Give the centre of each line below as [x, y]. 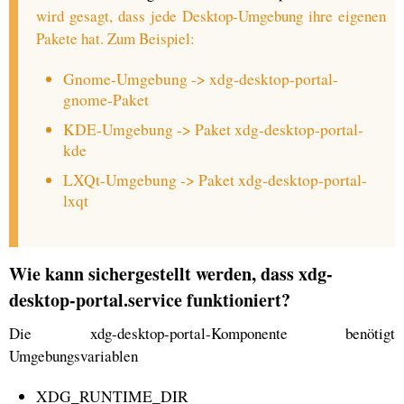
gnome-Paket [106, 100]
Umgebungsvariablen [73, 356]
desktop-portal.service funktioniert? [150, 300]
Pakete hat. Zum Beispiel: [115, 38]
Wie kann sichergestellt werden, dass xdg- [171, 274]
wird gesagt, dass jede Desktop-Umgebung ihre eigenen [211, 16]
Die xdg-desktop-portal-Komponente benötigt [202, 333]
